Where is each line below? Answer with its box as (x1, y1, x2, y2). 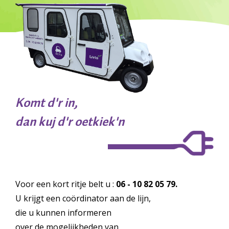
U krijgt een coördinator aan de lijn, (15, 193, 151, 204)
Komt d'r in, (15, 94, 78, 111)
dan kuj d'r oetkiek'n (15, 113, 124, 130)
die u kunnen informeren (15, 207, 111, 219)
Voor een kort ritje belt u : (15, 178, 116, 190)
